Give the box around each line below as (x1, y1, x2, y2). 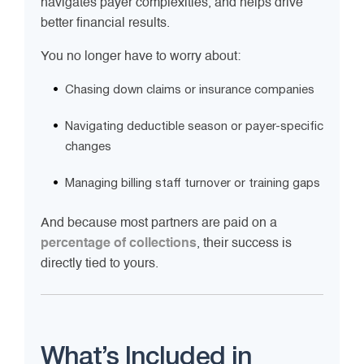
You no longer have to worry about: (41, 50, 240, 64)
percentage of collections (41, 237, 197, 251)
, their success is (197, 237, 292, 251)
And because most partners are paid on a (41, 217, 277, 231)
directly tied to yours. (41, 258, 158, 271)
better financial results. (41, 17, 170, 31)
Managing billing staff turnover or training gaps (65, 178, 320, 190)
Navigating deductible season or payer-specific (65, 121, 323, 133)
